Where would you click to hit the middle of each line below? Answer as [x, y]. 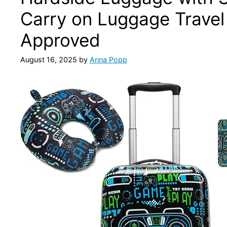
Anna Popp [108, 60]
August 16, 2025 [49, 60]
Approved [60, 40]
